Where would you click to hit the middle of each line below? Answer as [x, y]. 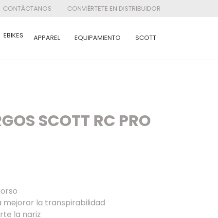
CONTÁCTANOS [27, 9]
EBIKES [13, 36]
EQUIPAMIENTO [98, 38]
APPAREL [47, 38]
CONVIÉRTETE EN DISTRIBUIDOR [114, 9]
